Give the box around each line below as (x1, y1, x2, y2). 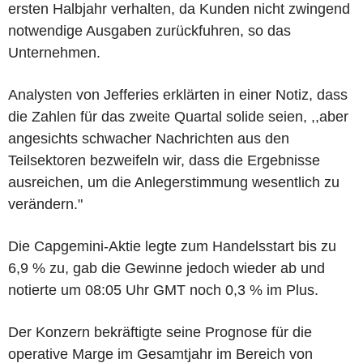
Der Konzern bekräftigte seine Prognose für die (8, 323, 312, 340)
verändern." (8, 195, 83, 212)
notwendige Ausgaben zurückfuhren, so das (8, 22, 291, 39)
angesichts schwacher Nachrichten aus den (8, 130, 289, 147)
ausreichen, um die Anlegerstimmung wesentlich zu (8, 173, 340, 190)
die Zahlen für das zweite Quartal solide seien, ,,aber (8, 108, 348, 125)
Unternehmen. (8, 44, 100, 61)
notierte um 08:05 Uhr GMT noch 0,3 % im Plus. (8, 281, 318, 298)
